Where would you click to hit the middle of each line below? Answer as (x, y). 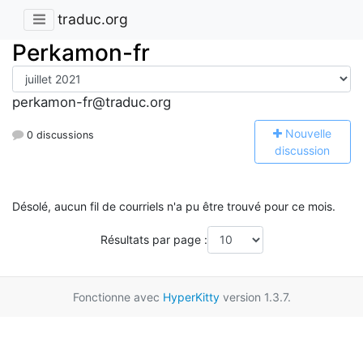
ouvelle (313, 133)
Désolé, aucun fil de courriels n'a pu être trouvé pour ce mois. (174, 207)
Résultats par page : (154, 240)
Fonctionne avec (117, 297)
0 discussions (59, 135)
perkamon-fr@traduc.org (92, 102)
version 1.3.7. (255, 297)
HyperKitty (191, 297)
